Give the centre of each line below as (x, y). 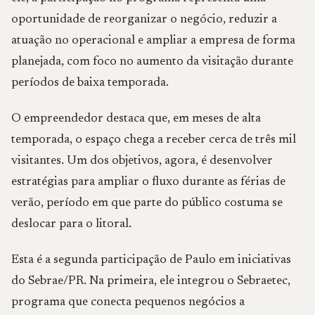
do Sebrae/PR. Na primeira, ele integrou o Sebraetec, (151, 281)
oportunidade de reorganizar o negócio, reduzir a (144, 20)
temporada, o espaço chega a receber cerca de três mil (154, 140)
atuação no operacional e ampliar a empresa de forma (153, 41)
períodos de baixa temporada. (90, 83)
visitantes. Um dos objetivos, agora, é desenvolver (142, 161)
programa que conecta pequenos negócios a (128, 302)
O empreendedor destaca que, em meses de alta (136, 119)
